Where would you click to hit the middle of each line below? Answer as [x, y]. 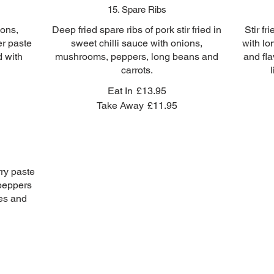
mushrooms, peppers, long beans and [137, 57]
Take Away [120, 106]
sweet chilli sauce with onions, [137, 43]
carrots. [137, 70]
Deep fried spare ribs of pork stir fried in [137, 30]
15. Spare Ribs [137, 9]
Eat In [120, 91]
